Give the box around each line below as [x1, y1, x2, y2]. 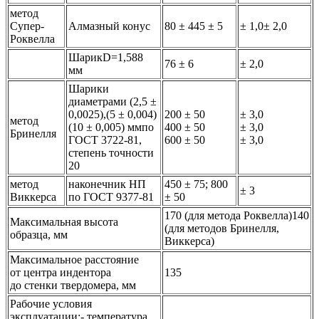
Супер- [10, 19, 44, 32]
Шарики [68, 82, 109, 95]
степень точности [68, 146, 154, 159]
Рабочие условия [10, 297, 92, 310]
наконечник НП [68, 177, 146, 190]
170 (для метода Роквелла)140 [164, 209, 309, 221]
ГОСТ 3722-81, [68, 133, 142, 146]
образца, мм [10, 228, 68, 241]
